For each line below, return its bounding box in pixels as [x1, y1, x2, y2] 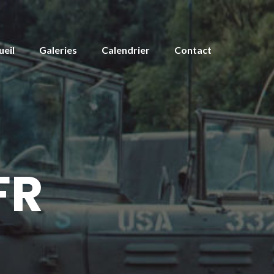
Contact [174, 43, 212, 56]
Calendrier [102, 43, 150, 56]
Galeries [39, 43, 77, 56]
